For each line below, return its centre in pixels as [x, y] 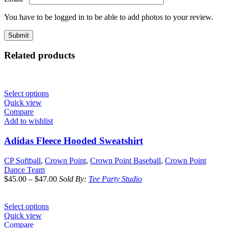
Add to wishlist [28, 121]
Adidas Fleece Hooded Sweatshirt [74, 140]
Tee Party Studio [115, 179]
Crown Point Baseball [125, 160]
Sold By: [74, 179]
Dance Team [24, 169]
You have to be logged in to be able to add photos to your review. [109, 17]
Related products [39, 55]
